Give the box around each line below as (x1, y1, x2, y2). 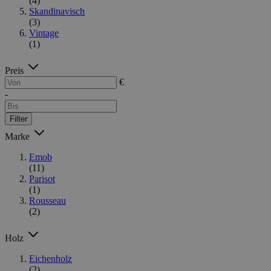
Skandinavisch (29, 5, 85, 16)
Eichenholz (29, 253, 72, 264)
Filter (10, 114, 27, 123)
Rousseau (29, 195, 66, 206)
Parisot (29, 173, 55, 184)
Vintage (29, 27, 59, 38)
